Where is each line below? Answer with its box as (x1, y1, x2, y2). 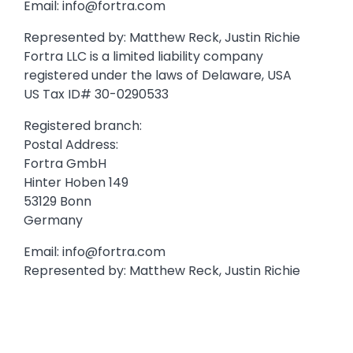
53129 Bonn (24, 192, 91, 211)
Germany (24, 211, 83, 230)
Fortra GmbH (24, 154, 106, 173)
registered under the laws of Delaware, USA (24, 66, 292, 85)
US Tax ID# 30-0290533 (24, 85, 169, 104)
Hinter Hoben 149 (24, 173, 132, 192)
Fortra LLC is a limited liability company (24, 47, 263, 66)
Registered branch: (24, 117, 142, 136)
